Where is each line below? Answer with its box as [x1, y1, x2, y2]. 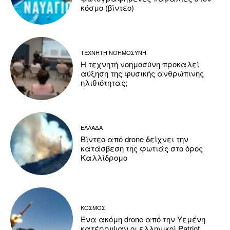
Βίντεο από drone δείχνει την [81, 133, 189, 145]
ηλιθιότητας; [81, 76, 128, 88]
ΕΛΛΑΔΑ [81, 123, 103, 132]
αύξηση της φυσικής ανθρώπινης [81, 67, 204, 79]
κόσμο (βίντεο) [81, 2, 135, 13]
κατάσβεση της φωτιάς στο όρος [81, 143, 203, 154]
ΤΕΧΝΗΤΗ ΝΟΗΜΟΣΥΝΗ [81, 48, 147, 56]
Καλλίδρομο [81, 152, 128, 163]
